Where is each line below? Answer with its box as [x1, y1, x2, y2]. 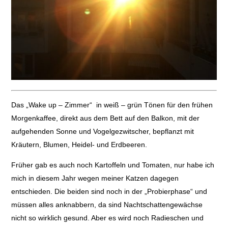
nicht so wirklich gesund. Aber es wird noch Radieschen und [11, 214, 204, 222]
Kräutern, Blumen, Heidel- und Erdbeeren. [11, 140, 147, 149]
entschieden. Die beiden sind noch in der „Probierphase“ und [11, 187, 207, 196]
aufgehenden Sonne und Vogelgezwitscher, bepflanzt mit [11, 127, 194, 136]
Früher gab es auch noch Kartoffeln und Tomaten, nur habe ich [11, 161, 214, 169]
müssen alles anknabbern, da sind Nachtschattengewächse [11, 201, 203, 209]
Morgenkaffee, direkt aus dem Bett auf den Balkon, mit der [11, 114, 199, 123]
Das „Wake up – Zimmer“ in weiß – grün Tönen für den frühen [11, 101, 213, 109]
